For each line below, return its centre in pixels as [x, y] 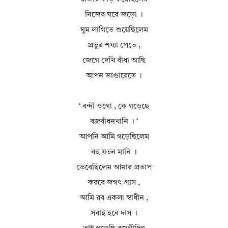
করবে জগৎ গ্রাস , [114, 183]
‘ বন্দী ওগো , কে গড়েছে [114, 107]
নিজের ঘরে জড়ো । [114, 15]
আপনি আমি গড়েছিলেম [114, 137]
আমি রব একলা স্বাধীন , [114, 198]
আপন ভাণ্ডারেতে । [114, 76]
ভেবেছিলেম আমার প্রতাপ [114, 168]
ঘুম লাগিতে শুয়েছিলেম [114, 31]
